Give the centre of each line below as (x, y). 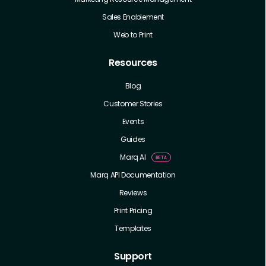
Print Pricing (133, 210)
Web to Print (133, 34)
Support (133, 256)
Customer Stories (133, 103)
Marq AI (133, 157)
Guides (133, 139)
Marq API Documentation (133, 175)
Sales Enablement (133, 17)
